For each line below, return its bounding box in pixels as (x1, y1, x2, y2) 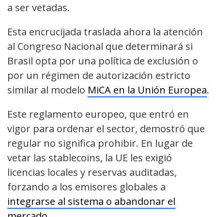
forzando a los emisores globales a (7, 180, 166, 193)
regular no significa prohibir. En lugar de (7, 136, 193, 150)
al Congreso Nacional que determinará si (7, 39, 193, 53)
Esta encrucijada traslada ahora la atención (7, 25, 203, 38)
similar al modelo (7, 83, 88, 96)
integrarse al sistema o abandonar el (7, 194, 175, 208)
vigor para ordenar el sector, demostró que (7, 122, 205, 135)
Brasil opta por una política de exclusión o (7, 54, 198, 67)
